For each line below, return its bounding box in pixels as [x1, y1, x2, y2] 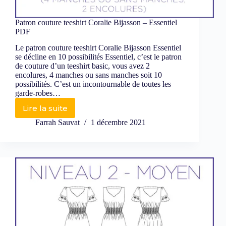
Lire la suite [23, 103, 68, 113]
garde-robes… [15, 89, 61, 98]
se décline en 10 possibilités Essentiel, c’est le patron [15, 52, 182, 62]
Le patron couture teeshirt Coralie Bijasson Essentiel [15, 43, 181, 52]
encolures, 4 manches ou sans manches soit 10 [15, 71, 162, 80]
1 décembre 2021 [91, 118, 146, 127]
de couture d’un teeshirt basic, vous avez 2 [15, 62, 150, 71]
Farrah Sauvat [35, 118, 80, 127]
